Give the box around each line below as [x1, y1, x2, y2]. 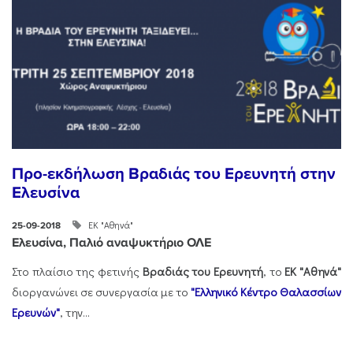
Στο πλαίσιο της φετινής [12, 264, 143, 280]
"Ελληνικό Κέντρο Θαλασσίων [191, 284, 341, 300]
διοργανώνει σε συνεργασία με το [12, 284, 191, 300]
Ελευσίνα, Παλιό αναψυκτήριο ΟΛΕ [12, 234, 211, 251]
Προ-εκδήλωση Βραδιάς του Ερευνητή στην [12, 164, 336, 184]
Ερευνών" [12, 305, 60, 321]
